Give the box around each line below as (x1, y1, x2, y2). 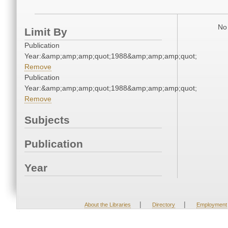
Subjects (24, 114, 70, 126)
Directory (152, 202, 175, 208)
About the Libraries (84, 202, 131, 208)
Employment (196, 202, 227, 208)
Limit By (24, 26, 67, 38)
